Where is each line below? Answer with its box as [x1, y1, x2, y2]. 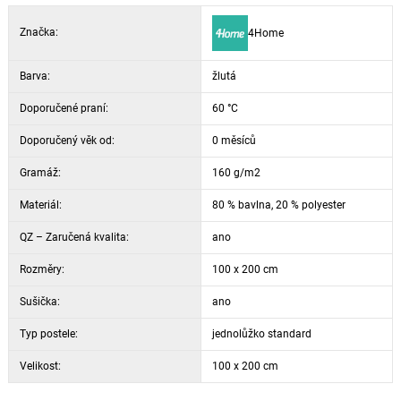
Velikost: [19, 360, 61, 372]
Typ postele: [19, 328, 78, 340]
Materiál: [19, 199, 62, 211]
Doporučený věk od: [19, 134, 115, 147]
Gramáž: [19, 166, 61, 179]
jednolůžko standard [211, 328, 311, 340]
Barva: [19, 70, 50, 82]
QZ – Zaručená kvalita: [19, 231, 129, 243]
